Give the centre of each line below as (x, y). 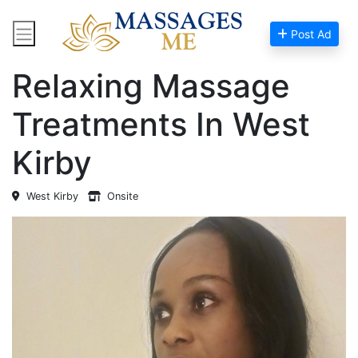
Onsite (119, 196)
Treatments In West (161, 124)
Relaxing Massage (151, 86)
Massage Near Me (133, 45)
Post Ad (310, 34)
